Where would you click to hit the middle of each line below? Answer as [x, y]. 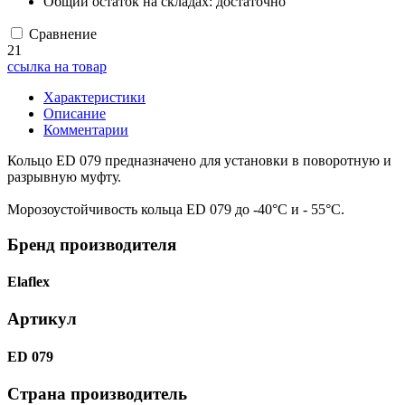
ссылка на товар [57, 67]
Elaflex [28, 282]
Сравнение [63, 34]
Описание [75, 114]
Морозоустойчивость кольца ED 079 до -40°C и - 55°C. [176, 210]
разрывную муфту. [64, 177]
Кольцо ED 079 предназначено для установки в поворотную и [199, 161]
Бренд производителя [92, 244]
